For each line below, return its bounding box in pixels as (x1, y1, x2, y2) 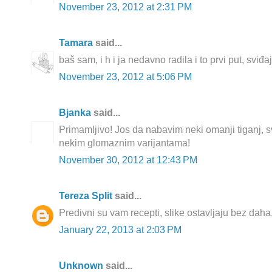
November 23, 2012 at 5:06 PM (59, 72, 192, 83)
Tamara (59, 38, 93, 49)
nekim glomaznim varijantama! (59, 138, 190, 149)
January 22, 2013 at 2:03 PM (59, 225, 182, 236)
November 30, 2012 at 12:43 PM (59, 155, 197, 166)
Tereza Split (59, 191, 112, 202)
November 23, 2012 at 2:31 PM (59, 2, 192, 13)
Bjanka (59, 107, 91, 118)
